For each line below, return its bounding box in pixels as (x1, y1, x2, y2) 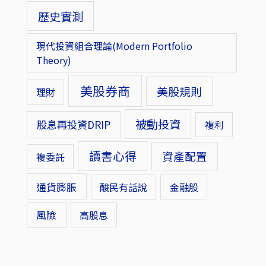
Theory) (36, 53, 71, 68)
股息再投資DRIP (36, 116, 110, 132)
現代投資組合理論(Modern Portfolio (36, 39, 192, 53)
